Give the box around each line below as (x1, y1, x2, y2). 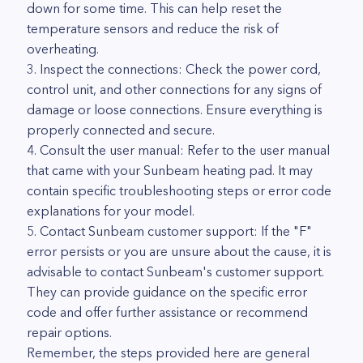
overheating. (27, 41, 99, 57)
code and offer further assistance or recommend (27, 304, 308, 320)
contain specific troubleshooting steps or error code (27, 182, 331, 199)
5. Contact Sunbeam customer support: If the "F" (27, 223, 312, 239)
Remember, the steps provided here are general (27, 344, 310, 361)
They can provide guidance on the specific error (27, 284, 307, 300)
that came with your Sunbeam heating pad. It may (27, 162, 313, 178)
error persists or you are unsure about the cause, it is (27, 243, 331, 259)
